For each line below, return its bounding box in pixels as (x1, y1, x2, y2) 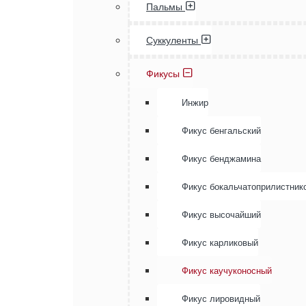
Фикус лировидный (182, 294, 260, 304)
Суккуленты (146, 35, 198, 46)
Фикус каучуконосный (182, 266, 272, 276)
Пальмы (146, 1, 182, 12)
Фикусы (146, 68, 180, 79)
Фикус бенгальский (182, 126, 261, 136)
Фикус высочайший (182, 210, 261, 220)
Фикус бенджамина (182, 154, 261, 164)
